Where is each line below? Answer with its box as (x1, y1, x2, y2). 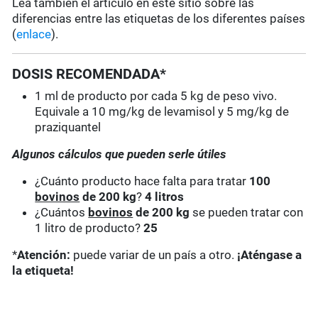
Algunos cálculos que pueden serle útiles (12, 147, 227, 162)
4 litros (145, 190, 185, 204)
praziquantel (35, 120, 102, 135)
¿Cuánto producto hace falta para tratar (35, 174, 250, 189)
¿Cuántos (35, 205, 89, 220)
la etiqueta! (12, 263, 75, 278)
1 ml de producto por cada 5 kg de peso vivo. (35, 89, 278, 104)
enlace (16, 27, 52, 42)
